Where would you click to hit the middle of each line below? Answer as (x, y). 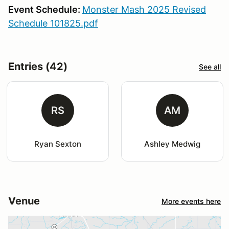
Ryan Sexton (58, 144)
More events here (191, 201)
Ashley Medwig (172, 144)
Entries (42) (38, 67)
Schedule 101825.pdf (53, 24)
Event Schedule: (45, 10)
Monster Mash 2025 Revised (144, 10)
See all (210, 66)
